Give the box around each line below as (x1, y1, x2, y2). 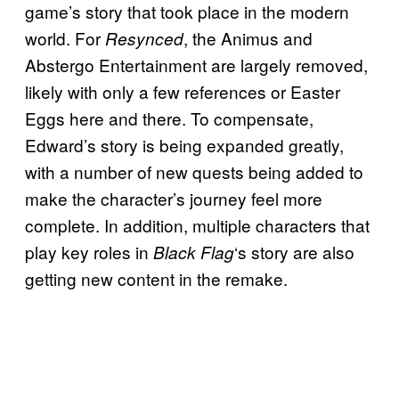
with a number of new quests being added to (25, 159, 363, 184)
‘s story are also (234, 240, 354, 265)
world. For (25, 26, 105, 51)
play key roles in (25, 240, 153, 265)
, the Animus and (183, 26, 313, 51)
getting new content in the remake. (25, 266, 288, 291)
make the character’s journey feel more (25, 186, 322, 211)
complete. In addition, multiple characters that (25, 213, 370, 238)
